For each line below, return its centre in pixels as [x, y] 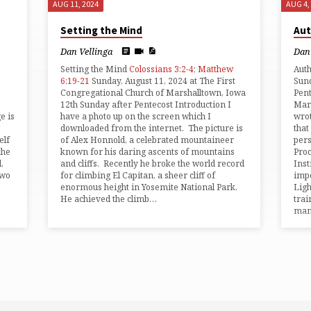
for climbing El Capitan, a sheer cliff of [138, 176]
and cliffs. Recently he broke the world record [153, 164]
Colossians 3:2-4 [162, 69]
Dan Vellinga [87, 51]
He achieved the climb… [109, 199]
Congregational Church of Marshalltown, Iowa [153, 93]
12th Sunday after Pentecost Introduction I [146, 105]
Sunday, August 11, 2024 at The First [163, 81]
